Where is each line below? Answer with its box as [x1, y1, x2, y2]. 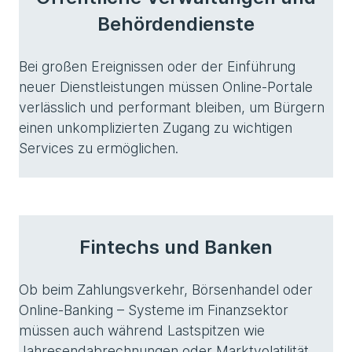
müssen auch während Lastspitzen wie [19, 322, 265, 339]
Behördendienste [97, 13, 255, 35]
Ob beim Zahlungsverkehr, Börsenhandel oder [19, 281, 313, 298]
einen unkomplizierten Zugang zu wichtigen [19, 119, 292, 136]
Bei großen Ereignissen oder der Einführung [19, 58, 295, 75]
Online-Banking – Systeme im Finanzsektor [19, 302, 288, 318]
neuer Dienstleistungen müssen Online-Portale [19, 79, 313, 95]
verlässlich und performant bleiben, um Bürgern [19, 99, 324, 115]
